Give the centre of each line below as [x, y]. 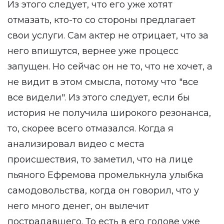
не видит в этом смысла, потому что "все [103, 82]
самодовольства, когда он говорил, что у [103, 190]
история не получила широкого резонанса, [109, 113]
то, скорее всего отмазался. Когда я [90, 128]
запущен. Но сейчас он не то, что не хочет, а [110, 66]
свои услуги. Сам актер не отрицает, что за [108, 35]
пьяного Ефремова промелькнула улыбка [105, 175]
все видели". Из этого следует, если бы [99, 97]
